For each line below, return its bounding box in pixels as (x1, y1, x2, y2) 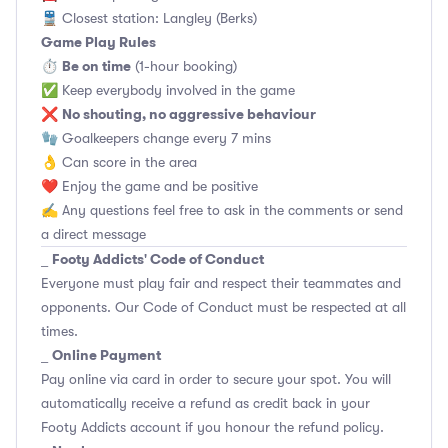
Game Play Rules (41, 32, 156, 52)
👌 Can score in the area (41, 154, 197, 170)
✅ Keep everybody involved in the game (41, 82, 295, 98)
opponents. (41, 299, 115, 315)
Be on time (62, 56, 131, 76)
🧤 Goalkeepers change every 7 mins (41, 130, 271, 146)
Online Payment (52, 345, 161, 365)
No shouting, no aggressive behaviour (62, 104, 316, 124)
